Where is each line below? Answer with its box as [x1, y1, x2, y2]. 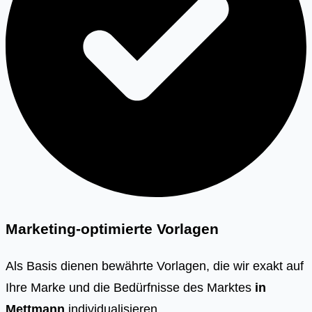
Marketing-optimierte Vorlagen [6, 220, 219, 237]
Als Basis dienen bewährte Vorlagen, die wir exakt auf [6, 258, 304, 273]
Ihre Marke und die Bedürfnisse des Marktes [6, 279, 255, 295]
